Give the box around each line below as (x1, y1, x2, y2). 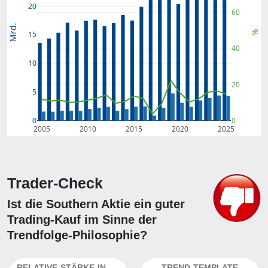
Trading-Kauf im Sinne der (7, 213, 157, 226)
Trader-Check (7, 175, 103, 191)
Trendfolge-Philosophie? (7, 229, 147, 242)
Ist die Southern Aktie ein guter (7, 197, 185, 211)
